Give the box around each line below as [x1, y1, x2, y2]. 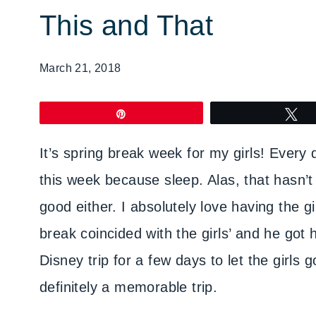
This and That [39, 10, 214, 41]
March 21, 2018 [39, 62, 121, 74]
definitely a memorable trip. [39, 279, 218, 295]
